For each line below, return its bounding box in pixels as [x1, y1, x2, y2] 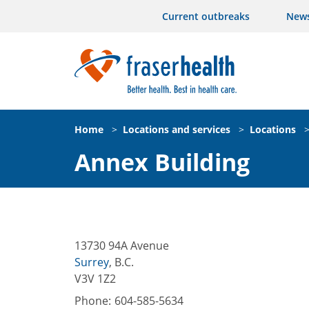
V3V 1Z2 [74, 270, 116, 286]
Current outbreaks [162, 10, 250, 23]
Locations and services [123, 122, 230, 136]
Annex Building [74, 146, 250, 178]
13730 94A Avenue [74, 237, 169, 253]
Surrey [74, 254, 109, 270]
